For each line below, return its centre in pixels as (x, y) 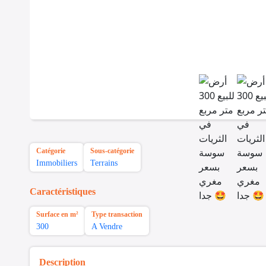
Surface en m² (57, 215)
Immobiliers (57, 163)
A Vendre (107, 227)
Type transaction (117, 215)
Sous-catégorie (112, 151)
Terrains (104, 163)
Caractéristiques (63, 192)
